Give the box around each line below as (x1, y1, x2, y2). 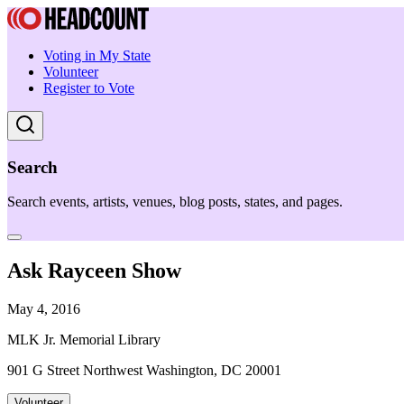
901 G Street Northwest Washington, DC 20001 (7, 363, 281, 379)
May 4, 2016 (7, 301, 80, 317)
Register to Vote (43, 80, 134, 96)
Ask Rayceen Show (7, 259, 181, 283)
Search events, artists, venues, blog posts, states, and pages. (7, 194, 343, 210)
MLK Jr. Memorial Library (7, 332, 161, 348)
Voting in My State (43, 48, 151, 63)
